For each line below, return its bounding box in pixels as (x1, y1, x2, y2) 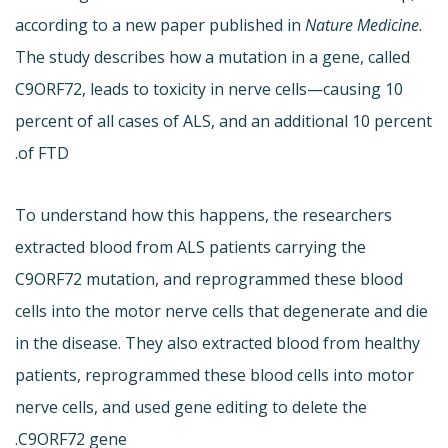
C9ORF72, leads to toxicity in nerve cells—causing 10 (15, 77, 403, 100)
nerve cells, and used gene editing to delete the (15, 395, 367, 418)
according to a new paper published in (15, 13, 305, 36)
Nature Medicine (305, 13, 419, 36)
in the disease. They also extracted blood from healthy (15, 331, 420, 354)
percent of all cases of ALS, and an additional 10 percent (15, 109, 432, 132)
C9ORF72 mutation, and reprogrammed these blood (15, 267, 403, 290)
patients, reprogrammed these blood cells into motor (15, 363, 414, 386)
